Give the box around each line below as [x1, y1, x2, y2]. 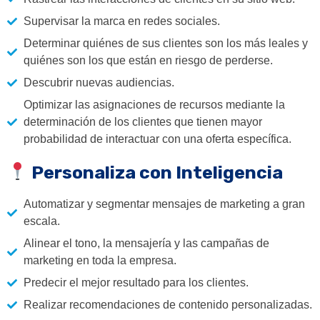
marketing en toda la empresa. [23, 254, 176, 266]
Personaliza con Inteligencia [27, 161, 283, 183]
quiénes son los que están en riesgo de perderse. [23, 54, 273, 67]
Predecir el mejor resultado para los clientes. [23, 276, 249, 289]
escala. [23, 214, 60, 227]
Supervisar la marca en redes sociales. [23, 15, 220, 28]
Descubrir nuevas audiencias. [23, 76, 174, 89]
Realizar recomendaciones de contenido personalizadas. [23, 298, 312, 311]
